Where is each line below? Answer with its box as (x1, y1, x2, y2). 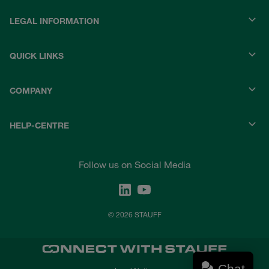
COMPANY (10, 85, 52, 97)
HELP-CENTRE (10, 120, 69, 131)
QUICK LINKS (10, 50, 64, 62)
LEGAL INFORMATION (10, 16, 99, 27)
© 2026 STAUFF (107, 210, 162, 219)
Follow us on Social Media (78, 159, 191, 171)
